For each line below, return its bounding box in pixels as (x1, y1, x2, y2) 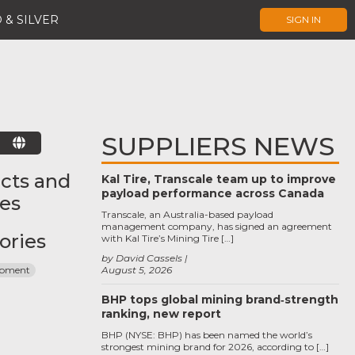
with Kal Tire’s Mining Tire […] (101, 232, 234, 244)
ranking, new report (101, 307, 221, 321)
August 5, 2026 (101, 264, 172, 276)
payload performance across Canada (101, 186, 324, 200)
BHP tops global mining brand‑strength (101, 292, 338, 307)
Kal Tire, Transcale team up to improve (101, 172, 336, 186)
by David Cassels (101, 252, 182, 264)
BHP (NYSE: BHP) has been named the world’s (101, 329, 312, 341)
